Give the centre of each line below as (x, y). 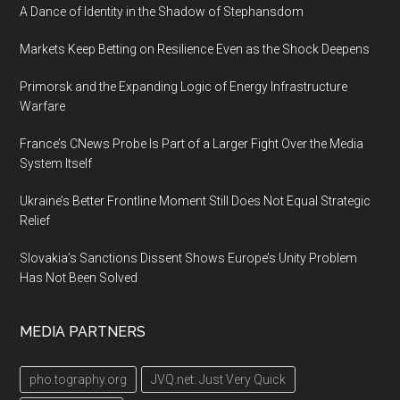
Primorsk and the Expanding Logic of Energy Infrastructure (184, 87)
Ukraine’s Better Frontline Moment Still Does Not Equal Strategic (196, 201)
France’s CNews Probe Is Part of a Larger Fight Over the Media (192, 144)
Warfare (43, 106)
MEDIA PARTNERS (83, 332)
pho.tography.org (79, 379)
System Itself (56, 163)
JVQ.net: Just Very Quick (219, 379)
